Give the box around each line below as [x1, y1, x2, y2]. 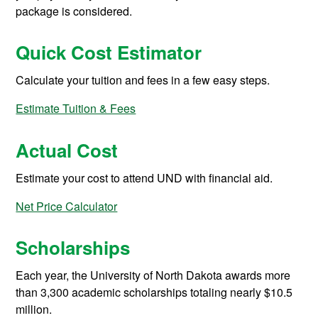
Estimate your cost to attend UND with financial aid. [16, 169, 273, 186]
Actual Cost [16, 136, 119, 163]
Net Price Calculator [16, 197, 118, 214]
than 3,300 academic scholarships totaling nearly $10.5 [16, 283, 293, 300]
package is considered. [16, 3, 136, 20]
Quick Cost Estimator [16, 39, 202, 66]
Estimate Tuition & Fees [16, 100, 136, 117]
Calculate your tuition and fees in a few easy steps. [16, 72, 270, 89]
